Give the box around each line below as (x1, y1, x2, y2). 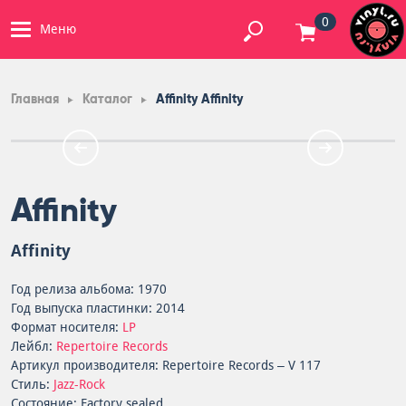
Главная (11, 92, 59, 107)
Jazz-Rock (53, 377, 105, 391)
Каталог (82, 92, 132, 107)
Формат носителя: (11, 320, 122, 334)
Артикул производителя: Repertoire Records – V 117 (11, 358, 321, 372)
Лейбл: (11, 339, 56, 353)
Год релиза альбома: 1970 (11, 282, 167, 296)
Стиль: (11, 377, 53, 391)
